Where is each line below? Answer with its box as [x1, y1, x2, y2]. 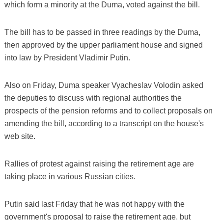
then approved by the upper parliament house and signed [4, 41, 203, 50]
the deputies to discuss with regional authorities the [4, 94, 182, 103]
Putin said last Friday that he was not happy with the [4, 200, 185, 209]
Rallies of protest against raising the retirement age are [4, 160, 194, 168]
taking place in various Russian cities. [4, 172, 136, 181]
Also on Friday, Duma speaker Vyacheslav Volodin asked [4, 81, 203, 90]
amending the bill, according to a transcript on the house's [4, 119, 204, 128]
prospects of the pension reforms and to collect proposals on [4, 107, 213, 115]
